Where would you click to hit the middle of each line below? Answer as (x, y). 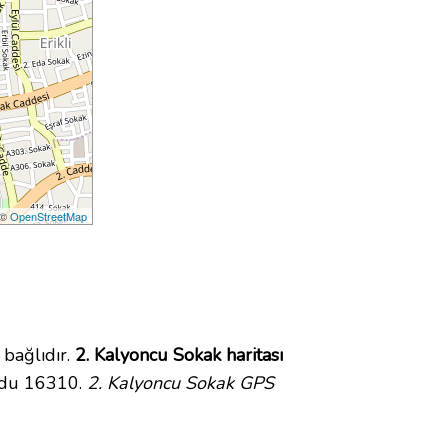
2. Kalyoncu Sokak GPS (180, 383)
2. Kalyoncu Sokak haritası (179, 355)
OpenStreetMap (49, 216)
